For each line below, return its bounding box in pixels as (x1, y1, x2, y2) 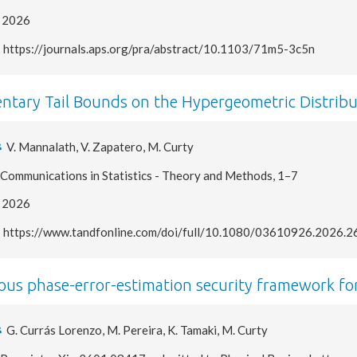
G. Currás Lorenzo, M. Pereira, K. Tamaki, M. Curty (6, 323, 269, 337)
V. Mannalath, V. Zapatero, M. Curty (6, 139, 194, 154)
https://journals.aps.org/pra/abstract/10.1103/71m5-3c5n (3, 41, 316, 56)
